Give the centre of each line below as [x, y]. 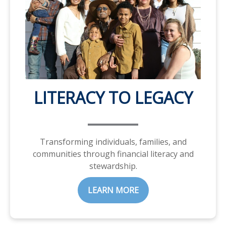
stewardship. [113, 166]
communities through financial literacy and [113, 154]
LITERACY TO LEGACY [113, 97]
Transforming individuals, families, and [113, 142]
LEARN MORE [113, 190]
